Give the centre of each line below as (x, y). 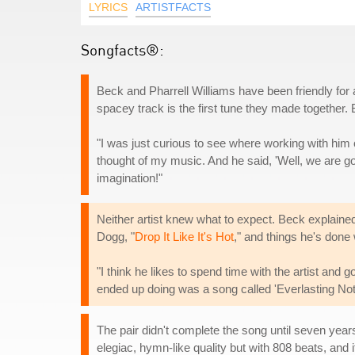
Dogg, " (116, 237)
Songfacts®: (122, 50)
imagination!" (130, 178)
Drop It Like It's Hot (184, 237)
